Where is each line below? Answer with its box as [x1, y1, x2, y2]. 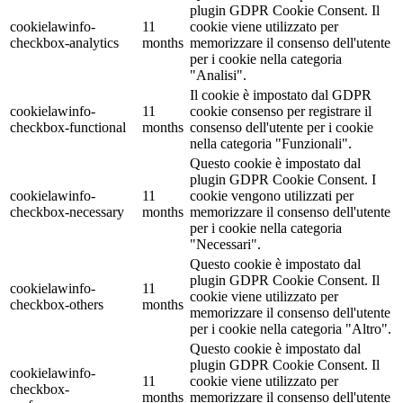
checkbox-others [10, 297, 103, 313]
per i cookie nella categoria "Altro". [190, 321, 391, 337]
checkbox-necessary [10, 204, 124, 220]
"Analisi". [190, 67, 246, 84]
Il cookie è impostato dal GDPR [190, 87, 372, 103]
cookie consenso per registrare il [190, 103, 372, 120]
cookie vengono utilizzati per [190, 188, 354, 204]
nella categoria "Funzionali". [190, 136, 352, 152]
